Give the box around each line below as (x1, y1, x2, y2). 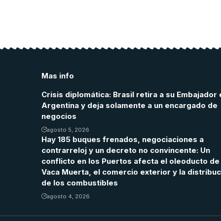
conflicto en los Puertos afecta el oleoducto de (41, 156, 220, 166)
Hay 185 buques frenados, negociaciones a (41, 134, 204, 144)
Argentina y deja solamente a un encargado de (41, 100, 218, 110)
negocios (41, 111, 76, 121)
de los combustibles (41, 178, 118, 187)
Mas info (41, 71, 74, 80)
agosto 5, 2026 (47, 126, 89, 133)
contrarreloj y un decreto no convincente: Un (41, 145, 210, 155)
